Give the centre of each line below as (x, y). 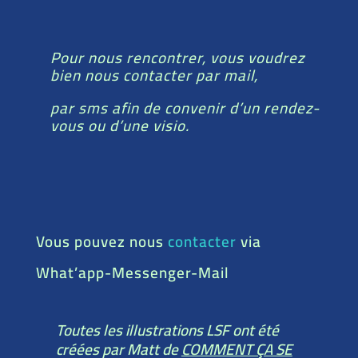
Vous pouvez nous (101, 241)
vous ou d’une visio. (119, 125)
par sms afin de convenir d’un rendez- (185, 107)
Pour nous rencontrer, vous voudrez (177, 57)
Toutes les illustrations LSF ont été (167, 330)
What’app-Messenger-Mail (132, 272)
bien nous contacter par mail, (154, 75)
